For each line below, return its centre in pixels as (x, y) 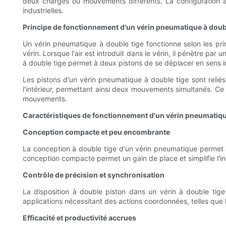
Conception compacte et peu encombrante (96, 132)
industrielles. (43, 11)
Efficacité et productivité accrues (79, 218)
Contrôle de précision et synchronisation (94, 175)
